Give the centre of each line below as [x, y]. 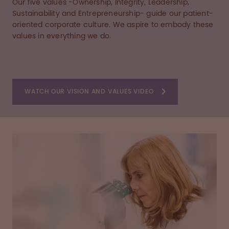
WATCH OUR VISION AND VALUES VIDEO [89, 91]
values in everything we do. [62, 36]
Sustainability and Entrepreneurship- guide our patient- [113, 14]
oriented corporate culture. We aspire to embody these [113, 25]
